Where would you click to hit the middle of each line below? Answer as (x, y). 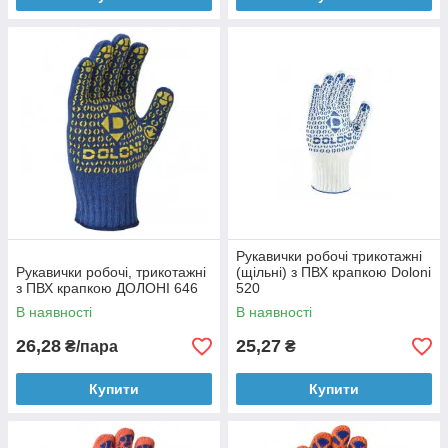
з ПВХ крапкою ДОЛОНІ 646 (107, 288)
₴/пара (89, 346)
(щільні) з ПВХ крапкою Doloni (333, 272)
